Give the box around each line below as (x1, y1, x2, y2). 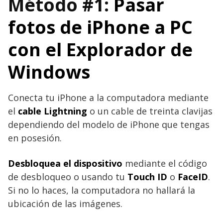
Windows (8, 59, 90, 84)
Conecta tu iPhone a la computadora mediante (8, 91, 209, 104)
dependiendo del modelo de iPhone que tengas (8, 118, 210, 130)
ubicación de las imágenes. (8, 197, 122, 210)
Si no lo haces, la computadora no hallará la (8, 184, 195, 196)
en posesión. (8, 131, 62, 144)
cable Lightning (18, 105, 87, 117)
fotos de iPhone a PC (8, 14, 193, 39)
